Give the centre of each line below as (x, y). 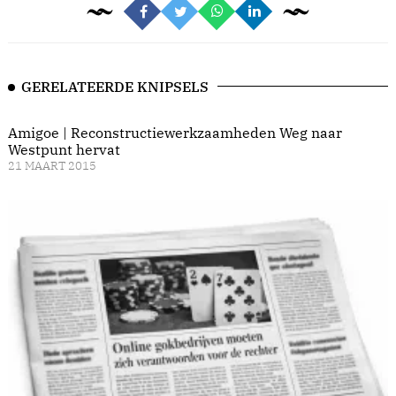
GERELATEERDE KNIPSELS (115, 87)
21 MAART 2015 (52, 166)
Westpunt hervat (64, 150)
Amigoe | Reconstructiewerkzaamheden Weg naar (175, 133)
